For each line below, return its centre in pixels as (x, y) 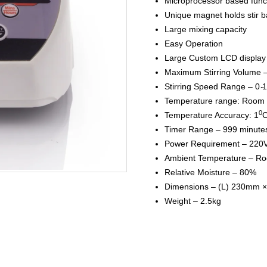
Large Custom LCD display (215, 58)
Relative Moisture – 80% (210, 172)
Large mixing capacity (206, 29)
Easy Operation (194, 44)
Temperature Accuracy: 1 (212, 115)
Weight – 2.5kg (193, 201)
